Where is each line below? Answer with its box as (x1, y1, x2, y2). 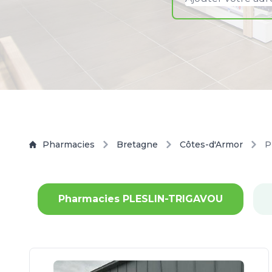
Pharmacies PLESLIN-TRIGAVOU (58, 193, 223, 205)
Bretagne (117, 139, 158, 150)
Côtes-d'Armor (180, 139, 243, 150)
